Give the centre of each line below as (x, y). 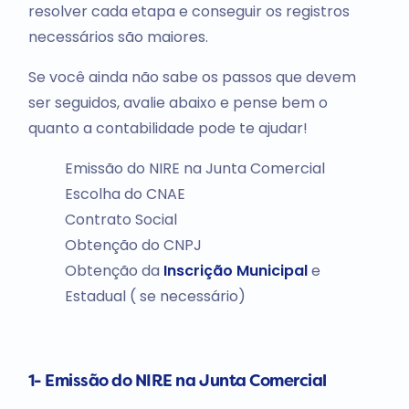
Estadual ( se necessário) (155, 296)
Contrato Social (121, 219)
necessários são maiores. (118, 37)
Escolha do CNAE (125, 194)
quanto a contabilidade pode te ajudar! (168, 128)
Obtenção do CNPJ (133, 245)
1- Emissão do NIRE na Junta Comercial (177, 382)
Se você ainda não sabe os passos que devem (192, 77)
